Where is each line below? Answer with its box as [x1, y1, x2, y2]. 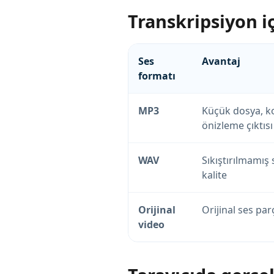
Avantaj [202, 54, 240, 68]
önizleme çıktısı [202, 118, 273, 132]
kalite [202, 168, 227, 182]
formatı [138, 68, 176, 83]
